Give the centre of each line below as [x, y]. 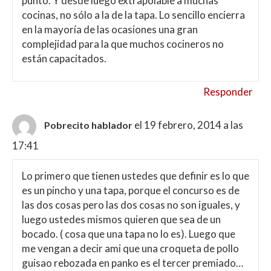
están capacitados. [64, 58]
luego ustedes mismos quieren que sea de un [121, 219]
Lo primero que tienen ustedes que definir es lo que [135, 175]
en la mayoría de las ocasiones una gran [110, 29]
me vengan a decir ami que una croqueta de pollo [130, 248]
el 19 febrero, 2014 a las [189, 125]
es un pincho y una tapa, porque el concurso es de [131, 190]
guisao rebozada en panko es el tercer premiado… [132, 263]
